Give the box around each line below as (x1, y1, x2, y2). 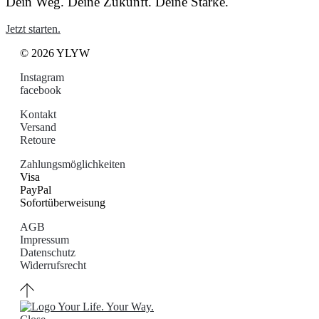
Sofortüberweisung (20, 197, 105, 209)
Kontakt (20, 108, 56, 121)
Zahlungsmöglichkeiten (20, 158, 125, 171)
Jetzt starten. (6, 23, 61, 36)
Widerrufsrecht (20, 259, 86, 272)
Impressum (20, 234, 69, 246)
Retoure (20, 134, 56, 147)
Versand (20, 121, 56, 134)
